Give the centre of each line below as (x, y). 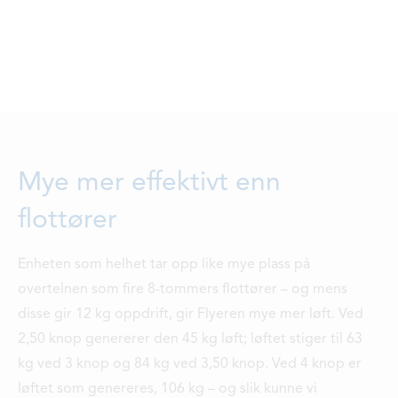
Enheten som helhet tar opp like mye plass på (164, 264)
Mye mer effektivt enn (149, 183)
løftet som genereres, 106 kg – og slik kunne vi (167, 389)
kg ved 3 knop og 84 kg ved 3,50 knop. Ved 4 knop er (190, 364)
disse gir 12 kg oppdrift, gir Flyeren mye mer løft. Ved (191, 314)
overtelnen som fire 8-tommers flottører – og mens (183, 289)
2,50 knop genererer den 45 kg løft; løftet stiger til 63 (190, 339)
